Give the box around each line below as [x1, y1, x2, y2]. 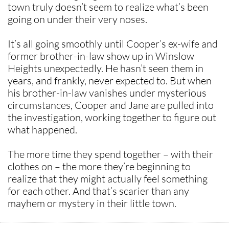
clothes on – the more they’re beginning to [8, 160, 191, 173]
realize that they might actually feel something [8, 172, 208, 185]
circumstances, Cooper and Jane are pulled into [8, 99, 214, 111]
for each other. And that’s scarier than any [8, 185, 189, 197]
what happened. [8, 123, 79, 136]
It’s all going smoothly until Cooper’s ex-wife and [8, 37, 218, 50]
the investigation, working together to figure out [8, 111, 216, 124]
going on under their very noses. [8, 13, 149, 26]
